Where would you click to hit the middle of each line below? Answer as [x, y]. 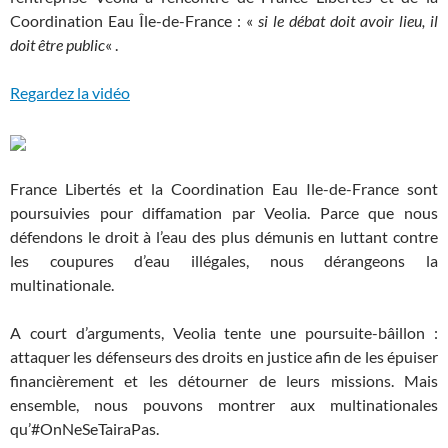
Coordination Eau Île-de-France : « [134, 20]
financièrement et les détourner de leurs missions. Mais [224, 380]
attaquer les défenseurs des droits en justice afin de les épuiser [224, 356]
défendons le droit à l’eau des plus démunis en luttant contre [224, 236]
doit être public [57, 44]
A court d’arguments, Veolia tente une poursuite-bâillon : [224, 332]
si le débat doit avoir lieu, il [348, 20]
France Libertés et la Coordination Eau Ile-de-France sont [224, 188]
